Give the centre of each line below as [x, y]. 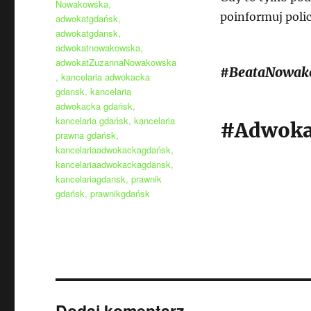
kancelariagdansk [91, 179]
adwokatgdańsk [87, 18]
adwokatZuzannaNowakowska [116, 62]
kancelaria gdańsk [92, 120]
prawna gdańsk [86, 135]
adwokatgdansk [87, 33]
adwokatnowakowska [98, 48]
